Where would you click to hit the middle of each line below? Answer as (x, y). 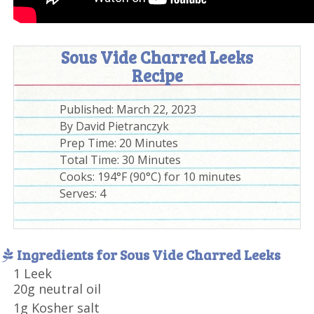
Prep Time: (90, 143)
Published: (88, 109)
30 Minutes (152, 159)
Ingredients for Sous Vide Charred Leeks (149, 254)
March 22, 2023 (157, 109)
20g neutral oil (57, 288)
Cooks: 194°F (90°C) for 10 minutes (151, 176)
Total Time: (91, 159)
